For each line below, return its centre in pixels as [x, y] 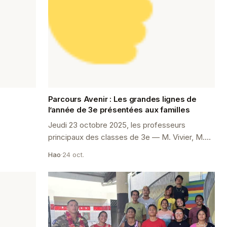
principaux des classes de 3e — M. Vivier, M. [126, 137]
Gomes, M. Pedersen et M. [95, 149]
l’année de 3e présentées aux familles [119, 109]
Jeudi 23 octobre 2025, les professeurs [117, 125]
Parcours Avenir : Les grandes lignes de [122, 99]
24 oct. [73, 154]
